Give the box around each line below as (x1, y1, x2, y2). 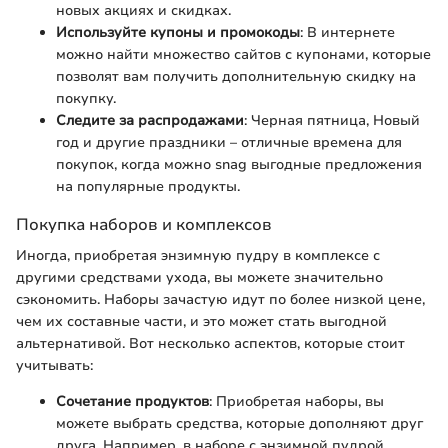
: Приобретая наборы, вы (209, 391, 384, 411)
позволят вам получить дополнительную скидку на (56, 66, 416, 86)
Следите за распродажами (56, 110, 244, 130)
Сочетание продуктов (56, 391, 209, 411)
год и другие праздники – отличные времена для (56, 132, 402, 152)
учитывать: (16, 355, 93, 375)
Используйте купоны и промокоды (56, 22, 300, 42)
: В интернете (300, 22, 395, 42)
